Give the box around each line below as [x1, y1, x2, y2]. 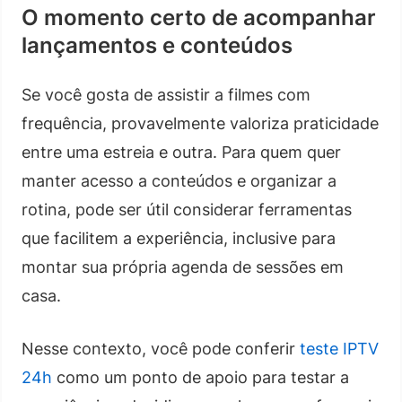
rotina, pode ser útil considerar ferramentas [22, 199, 352, 219]
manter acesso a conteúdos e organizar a [22, 170, 336, 190]
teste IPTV [300, 338, 379, 358]
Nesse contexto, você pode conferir [22, 338, 300, 358]
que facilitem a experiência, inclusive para [22, 228, 336, 248]
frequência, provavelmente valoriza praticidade [22, 113, 379, 133]
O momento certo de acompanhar [22, 4, 376, 31]
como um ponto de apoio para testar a [52, 367, 349, 387]
